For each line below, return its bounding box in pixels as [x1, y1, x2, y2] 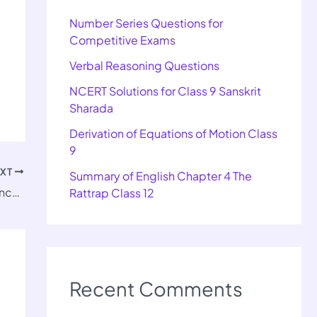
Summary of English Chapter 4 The [69, 168, 252, 184]
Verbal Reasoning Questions [69, 58, 219, 74]
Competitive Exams [69, 33, 175, 48]
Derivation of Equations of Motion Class [69, 126, 277, 142]
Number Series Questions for [69, 16, 223, 31]
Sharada [69, 100, 113, 116]
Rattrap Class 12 [69, 185, 154, 201]
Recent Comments [69, 277, 243, 301]
